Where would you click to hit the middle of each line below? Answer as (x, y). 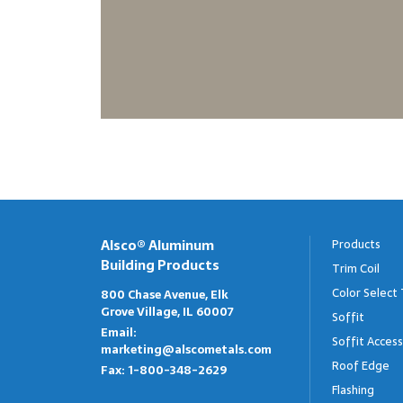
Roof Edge (361, 366)
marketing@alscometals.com (186, 349)
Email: (119, 332)
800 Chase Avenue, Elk (165, 295)
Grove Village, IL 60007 (167, 312)
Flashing (353, 390)
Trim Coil (356, 269)
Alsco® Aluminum (157, 245)
